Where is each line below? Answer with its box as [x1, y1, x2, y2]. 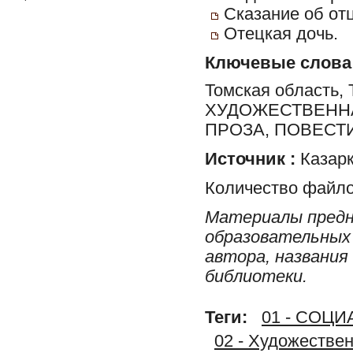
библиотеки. [205, 266, 307, 286]
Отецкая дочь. [224, 24, 338, 43]
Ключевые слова [205, 54, 351, 72]
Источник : [205, 149, 295, 169]
